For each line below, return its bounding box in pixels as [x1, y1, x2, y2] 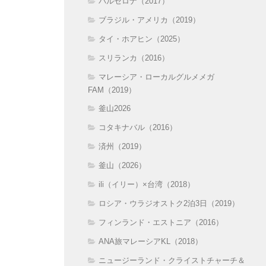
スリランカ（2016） [99, 53, 169, 62]
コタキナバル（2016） [99, 122, 177, 132]
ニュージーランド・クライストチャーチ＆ [99, 255, 245, 265]
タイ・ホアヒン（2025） [99, 34, 185, 43]
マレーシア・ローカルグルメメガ [99, 72, 214, 81]
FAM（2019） [88, 85, 136, 94]
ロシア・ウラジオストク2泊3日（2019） [99, 198, 239, 208]
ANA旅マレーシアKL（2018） [99, 236, 202, 246]
